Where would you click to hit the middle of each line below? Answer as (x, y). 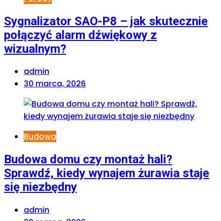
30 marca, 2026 (55, 84)
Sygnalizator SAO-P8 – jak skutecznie (106, 21)
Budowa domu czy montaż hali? (88, 160)
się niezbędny (40, 187)
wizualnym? (35, 49)
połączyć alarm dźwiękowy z (80, 35)
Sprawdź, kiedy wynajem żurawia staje (107, 173)
